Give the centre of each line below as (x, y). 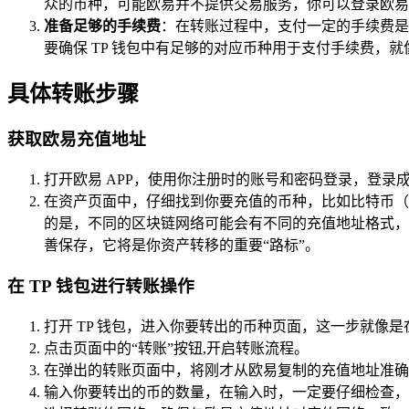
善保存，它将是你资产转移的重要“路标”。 (182, 246)
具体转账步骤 (73, 94)
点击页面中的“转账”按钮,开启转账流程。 (176, 348)
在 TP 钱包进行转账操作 (101, 286)
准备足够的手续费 (102, 26)
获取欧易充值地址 (77, 140)
